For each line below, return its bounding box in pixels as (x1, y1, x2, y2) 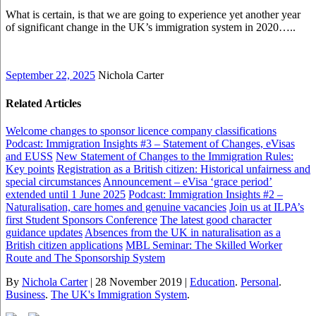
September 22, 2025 (6, 69, 95, 82)
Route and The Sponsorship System (6, 251, 165, 264)
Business (6, 288, 45, 300)
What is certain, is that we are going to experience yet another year (6, 8, 300, 21)
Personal (241, 275, 279, 288)
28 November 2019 (95, 275, 182, 288)
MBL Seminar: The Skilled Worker (126, 238, 282, 251)
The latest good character (160, 213, 272, 226)
